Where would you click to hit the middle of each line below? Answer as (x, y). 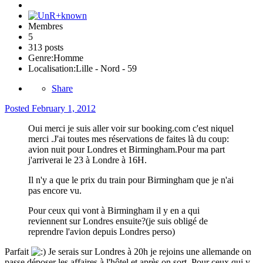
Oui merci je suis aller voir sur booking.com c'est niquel (131, 129)
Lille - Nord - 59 (106, 69)
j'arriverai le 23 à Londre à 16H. (87, 160)
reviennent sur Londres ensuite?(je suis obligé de (118, 221)
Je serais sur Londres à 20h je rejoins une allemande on (149, 252)
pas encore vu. (55, 191)
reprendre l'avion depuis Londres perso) (102, 232)
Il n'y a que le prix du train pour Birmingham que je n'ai (131, 180)
